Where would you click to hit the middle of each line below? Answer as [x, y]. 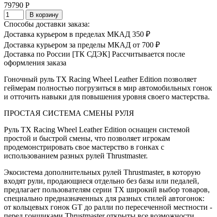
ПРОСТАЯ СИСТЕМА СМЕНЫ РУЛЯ [69, 113]
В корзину [44, 15]
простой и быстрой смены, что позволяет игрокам [87, 138]
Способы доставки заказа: [47, 24]
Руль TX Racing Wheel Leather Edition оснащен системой [97, 129]
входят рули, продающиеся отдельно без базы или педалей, [101, 181]
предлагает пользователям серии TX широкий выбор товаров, [107, 189]
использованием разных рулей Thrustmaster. [76, 155]
